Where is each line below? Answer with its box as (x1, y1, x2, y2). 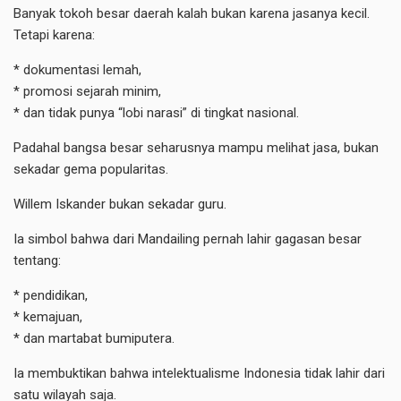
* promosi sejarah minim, (13, 82, 161, 99)
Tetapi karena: (13, 26, 95, 43)
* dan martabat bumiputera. (13, 329, 175, 346)
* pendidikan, (13, 286, 88, 303)
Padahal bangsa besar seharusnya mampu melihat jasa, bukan (13, 139, 379, 156)
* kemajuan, (13, 308, 82, 325)
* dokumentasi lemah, (13, 61, 141, 78)
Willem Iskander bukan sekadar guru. (13, 195, 226, 212)
